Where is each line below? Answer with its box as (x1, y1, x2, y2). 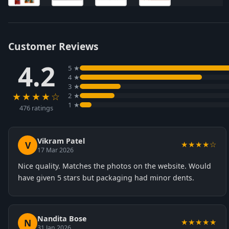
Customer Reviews (8, 39, 99, 53)
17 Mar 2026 (37, 146, 74, 154)
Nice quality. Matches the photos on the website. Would (18, 161, 211, 171)
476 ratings (19, 103, 53, 112)
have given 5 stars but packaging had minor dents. (18, 173, 194, 182)
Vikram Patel (37, 136, 85, 146)
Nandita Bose (37, 214, 87, 223)
